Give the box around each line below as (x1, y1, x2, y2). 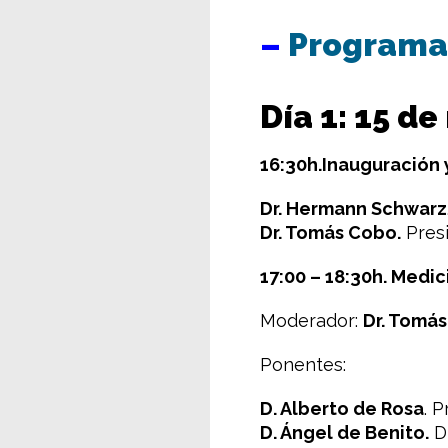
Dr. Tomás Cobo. (260, 222, 401, 243)
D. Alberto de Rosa (260, 398, 424, 419)
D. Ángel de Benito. (260, 422, 429, 443)
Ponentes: (260, 354, 346, 375)
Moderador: (260, 310, 363, 331)
